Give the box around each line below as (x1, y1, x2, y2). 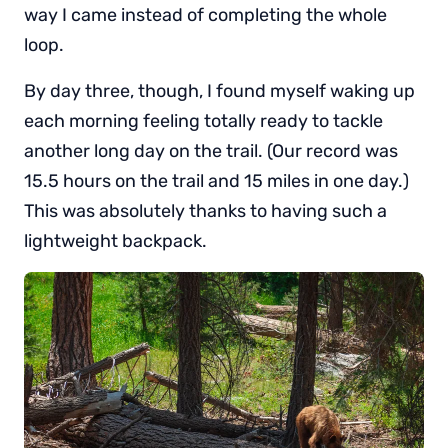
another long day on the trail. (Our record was (24, 140, 398, 163)
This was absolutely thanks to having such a (24, 200, 387, 223)
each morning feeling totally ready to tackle (24, 110, 383, 133)
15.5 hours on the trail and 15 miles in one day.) (24, 170, 409, 193)
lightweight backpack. (24, 230, 207, 253)
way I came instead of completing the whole (24, 4, 387, 27)
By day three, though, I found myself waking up (24, 80, 415, 103)
